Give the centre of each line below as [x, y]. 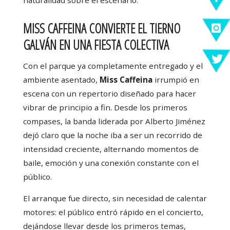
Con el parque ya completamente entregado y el [113, 66]
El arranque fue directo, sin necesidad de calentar [115, 198]
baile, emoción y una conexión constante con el [111, 163]
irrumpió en [176, 80]
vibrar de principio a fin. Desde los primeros [105, 108]
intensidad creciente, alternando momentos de [111, 149]
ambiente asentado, [60, 80]
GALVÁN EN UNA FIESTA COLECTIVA [96, 44]
